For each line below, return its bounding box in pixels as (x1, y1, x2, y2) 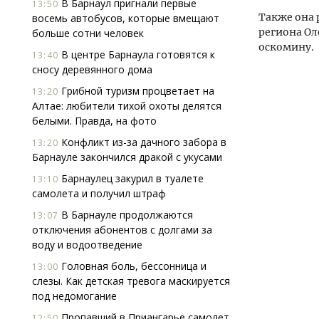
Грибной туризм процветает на (58, 84, 214, 98)
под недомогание (32, 289, 117, 303)
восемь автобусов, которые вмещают (32, 11, 219, 25)
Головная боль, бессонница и (58, 259, 206, 273)
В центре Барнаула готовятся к (58, 48, 215, 61)
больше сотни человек (32, 26, 144, 40)
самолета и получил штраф (32, 187, 166, 200)
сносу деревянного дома (32, 63, 152, 76)
